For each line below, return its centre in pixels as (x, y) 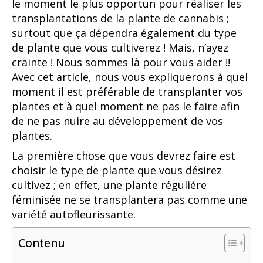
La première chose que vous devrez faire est (124, 155)
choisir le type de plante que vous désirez (117, 170)
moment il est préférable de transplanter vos (127, 92)
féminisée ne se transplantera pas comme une (129, 199)
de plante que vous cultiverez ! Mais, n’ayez (120, 48)
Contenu (42, 243)
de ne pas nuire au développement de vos (117, 121)
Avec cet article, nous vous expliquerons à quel (130, 77)
